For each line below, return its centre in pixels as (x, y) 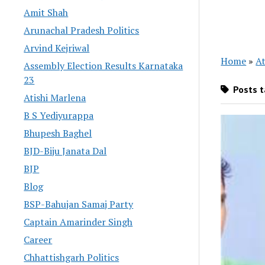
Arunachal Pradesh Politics (82, 30)
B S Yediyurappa (59, 115)
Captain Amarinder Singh (78, 222)
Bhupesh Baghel (58, 133)
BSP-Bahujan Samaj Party (79, 204)
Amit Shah (46, 12)
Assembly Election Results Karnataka (104, 65)
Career (38, 239)
